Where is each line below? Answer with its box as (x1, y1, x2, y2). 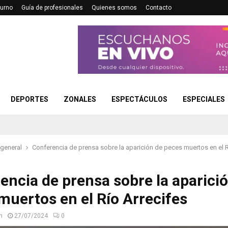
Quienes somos (92, 4, 137, 11)
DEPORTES (11, 95, 48, 103)
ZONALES (64, 95, 96, 103)
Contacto (146, 4, 172, 11)
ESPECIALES (183, 95, 225, 103)
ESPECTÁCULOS (111, 95, 167, 103)
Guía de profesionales (21, 4, 83, 11)
